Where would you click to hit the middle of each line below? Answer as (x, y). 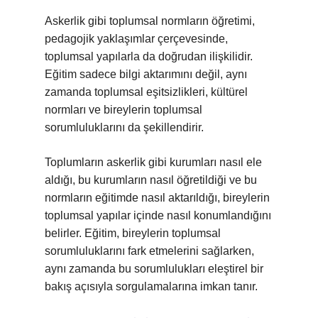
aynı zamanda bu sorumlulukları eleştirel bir (154, 269)
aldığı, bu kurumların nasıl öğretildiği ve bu (151, 180)
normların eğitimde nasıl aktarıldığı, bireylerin (157, 198)
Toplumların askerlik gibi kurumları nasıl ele (153, 162)
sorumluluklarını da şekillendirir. (124, 127)
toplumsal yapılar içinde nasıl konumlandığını (158, 215)
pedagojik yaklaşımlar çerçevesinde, (136, 39)
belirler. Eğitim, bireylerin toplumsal (133, 233)
